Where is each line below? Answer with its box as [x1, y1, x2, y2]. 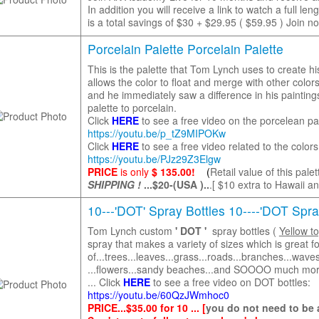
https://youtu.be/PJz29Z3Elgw [87, 152, 221, 166]
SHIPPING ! [87, 177, 141, 192]
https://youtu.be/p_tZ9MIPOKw [87, 126, 226, 140]
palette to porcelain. [87, 100, 177, 115]
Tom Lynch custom [87, 224, 175, 238]
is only [117, 164, 149, 179]
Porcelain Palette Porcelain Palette [87, 40, 283, 58]
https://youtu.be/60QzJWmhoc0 [87, 288, 229, 302]
